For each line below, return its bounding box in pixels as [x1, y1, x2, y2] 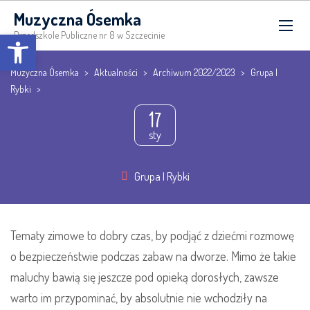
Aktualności [94, 66, 138, 78]
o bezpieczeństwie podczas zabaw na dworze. [10, 248, 228, 264]
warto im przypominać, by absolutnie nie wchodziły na [10, 290, 267, 305]
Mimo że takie [228, 248, 296, 264]
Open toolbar [6, 26, 66, 55]
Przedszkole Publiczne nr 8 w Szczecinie [14, 29, 165, 41]
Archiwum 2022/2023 [153, 66, 235, 78]
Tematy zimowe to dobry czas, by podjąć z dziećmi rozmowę [10, 228, 294, 243]
